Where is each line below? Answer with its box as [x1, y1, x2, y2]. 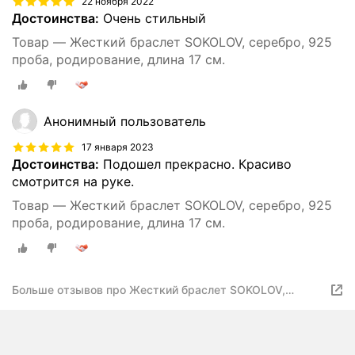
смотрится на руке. [12, 174, 134, 189]
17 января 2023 [82, 140, 154, 153]
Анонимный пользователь [44, 113, 206, 129]
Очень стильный [99, 10, 206, 27]
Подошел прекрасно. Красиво [99, 156, 292, 172]
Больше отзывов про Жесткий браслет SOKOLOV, [12, 282, 285, 296]
